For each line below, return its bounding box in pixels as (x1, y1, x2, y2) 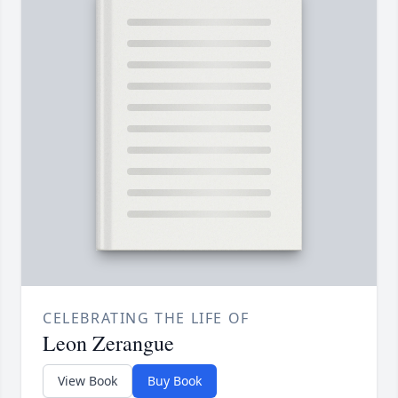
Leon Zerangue (43, 329, 174, 358)
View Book (58, 372, 117, 390)
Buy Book (147, 372, 202, 390)
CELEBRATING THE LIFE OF (43, 308, 250, 329)
